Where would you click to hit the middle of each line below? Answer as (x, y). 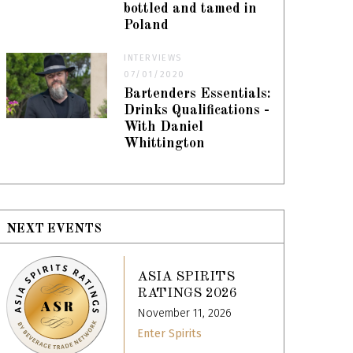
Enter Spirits (170, 334)
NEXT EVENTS (54, 229)
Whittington (165, 143)
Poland (147, 25)
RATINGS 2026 (188, 294)
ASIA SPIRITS (186, 277)
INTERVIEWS (153, 58)
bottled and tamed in (191, 9)
